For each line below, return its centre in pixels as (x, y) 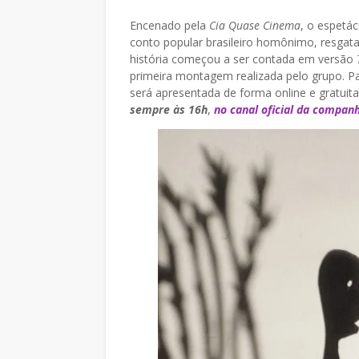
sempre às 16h (169, 109)
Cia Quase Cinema (255, 25)
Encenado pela (169, 25)
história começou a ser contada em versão (243, 59)
